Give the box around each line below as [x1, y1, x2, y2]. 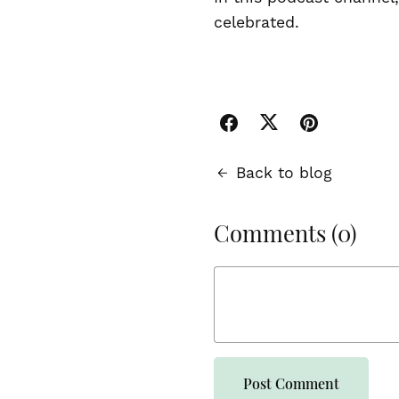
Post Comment [242, 374, 339, 394]
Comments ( [213, 225, 338, 248]
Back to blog [235, 164, 332, 183]
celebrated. [213, 13, 299, 32]
